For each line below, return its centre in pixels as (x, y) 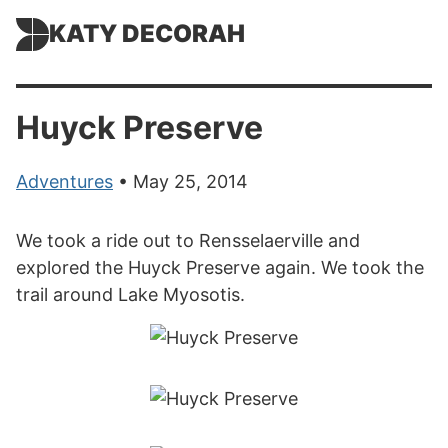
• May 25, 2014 (180, 181)
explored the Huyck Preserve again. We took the (220, 267)
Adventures (64, 181)
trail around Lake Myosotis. (130, 294)
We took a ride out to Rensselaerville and (188, 240)
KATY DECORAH (147, 33)
